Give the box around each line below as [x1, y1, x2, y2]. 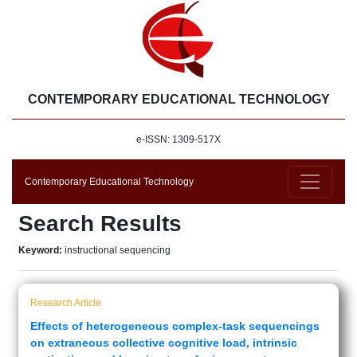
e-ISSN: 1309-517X [136, 134, 221, 145]
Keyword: [18, 245, 65, 256]
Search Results [18, 211, 182, 236]
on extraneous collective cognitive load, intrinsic [30, 336, 297, 349]
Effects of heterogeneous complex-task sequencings [30, 320, 320, 332]
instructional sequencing [65, 245, 171, 256]
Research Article [30, 297, 101, 308]
